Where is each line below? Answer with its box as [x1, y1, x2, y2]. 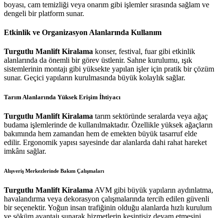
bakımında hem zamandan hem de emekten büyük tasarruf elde [4, 129, 197, 138]
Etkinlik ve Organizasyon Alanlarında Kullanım [4, 28, 162, 37]
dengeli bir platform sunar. [4, 9, 84, 18]
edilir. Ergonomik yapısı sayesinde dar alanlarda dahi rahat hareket [4, 138, 207, 146]
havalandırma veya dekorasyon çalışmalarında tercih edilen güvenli [4, 194, 209, 203]
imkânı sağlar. [4, 146, 46, 155]
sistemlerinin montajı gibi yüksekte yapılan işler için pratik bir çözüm [4, 65, 214, 73]
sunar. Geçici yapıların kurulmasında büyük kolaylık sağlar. [4, 73, 185, 82]
